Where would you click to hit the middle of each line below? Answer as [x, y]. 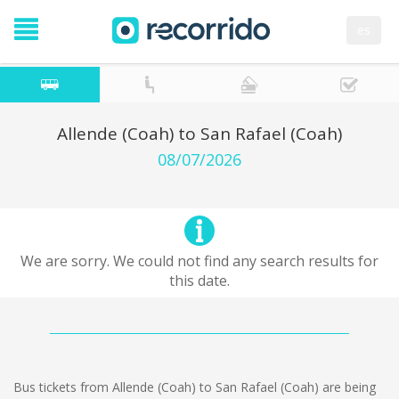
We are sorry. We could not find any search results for [199, 261]
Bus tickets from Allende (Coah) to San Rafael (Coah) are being [195, 387]
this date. [199, 281]
